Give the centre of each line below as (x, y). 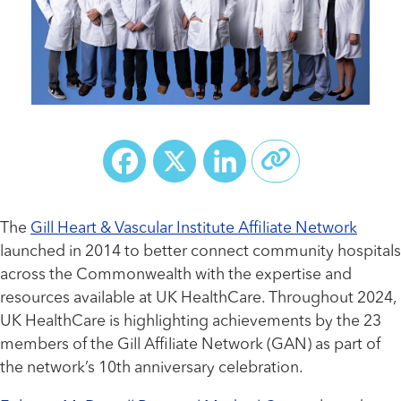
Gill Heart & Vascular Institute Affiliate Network (194, 229)
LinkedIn (302, 161)
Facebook (210, 161)
